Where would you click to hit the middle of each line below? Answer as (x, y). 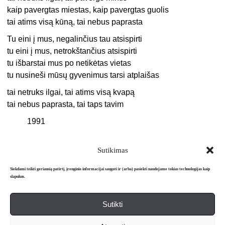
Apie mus (54, 213)
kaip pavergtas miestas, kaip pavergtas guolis (88, 10)
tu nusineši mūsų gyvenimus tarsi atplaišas (83, 75)
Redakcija (97, 213)
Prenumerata (144, 213)
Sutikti (113, 204)
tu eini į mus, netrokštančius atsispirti (72, 51)
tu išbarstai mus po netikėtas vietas (69, 63)
